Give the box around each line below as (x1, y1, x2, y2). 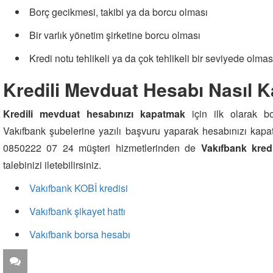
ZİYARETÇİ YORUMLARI (36, 255, 134, 268)
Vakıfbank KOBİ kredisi (29, 180, 128, 195)
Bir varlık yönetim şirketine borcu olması (29, 27, 200, 42)
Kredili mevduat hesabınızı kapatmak (3, 106, 185, 121)
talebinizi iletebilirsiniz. (3, 157, 101, 172)
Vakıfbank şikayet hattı (29, 204, 126, 218)
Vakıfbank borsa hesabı (29, 227, 130, 241)
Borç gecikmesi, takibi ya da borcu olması (29, 4, 208, 19)
